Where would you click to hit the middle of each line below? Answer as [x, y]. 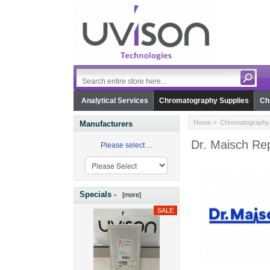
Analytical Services [115, 101]
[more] [130, 194]
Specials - [99, 194]
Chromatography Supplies [204, 101]
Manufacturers [106, 124]
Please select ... [127, 145]
